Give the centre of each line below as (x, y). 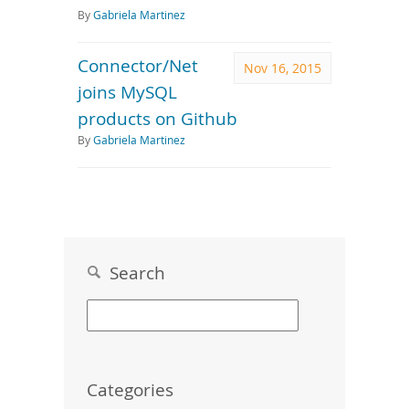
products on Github (157, 118)
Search (133, 273)
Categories (130, 389)
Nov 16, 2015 (283, 68)
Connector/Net (138, 65)
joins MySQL (127, 92)
